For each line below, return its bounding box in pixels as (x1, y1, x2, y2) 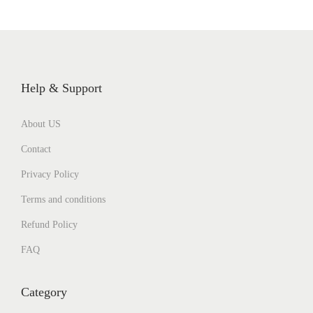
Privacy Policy (21, 169, 79, 180)
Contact (21, 144, 51, 155)
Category (21, 285, 67, 300)
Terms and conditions (21, 194, 105, 205)
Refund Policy (21, 219, 78, 231)
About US (21, 119, 61, 130)
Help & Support (21, 81, 102, 96)
